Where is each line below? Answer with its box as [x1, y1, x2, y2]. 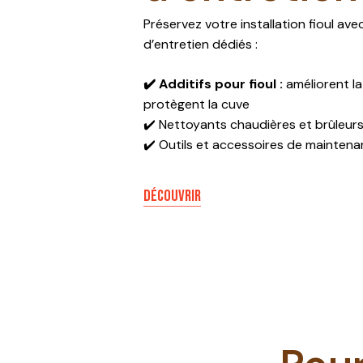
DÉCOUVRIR [143, 186, 202, 206]
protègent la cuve [143, 95, 250, 113]
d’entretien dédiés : [143, 35, 258, 53]
